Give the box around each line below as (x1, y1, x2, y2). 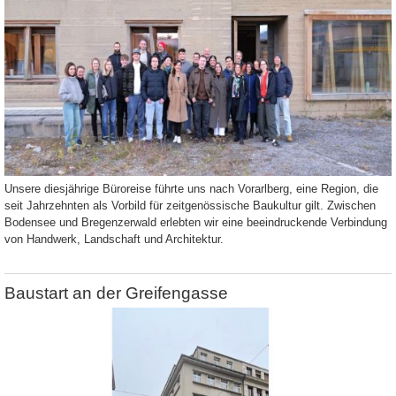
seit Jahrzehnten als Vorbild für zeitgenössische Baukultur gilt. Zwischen (4, 198, 376, 212)
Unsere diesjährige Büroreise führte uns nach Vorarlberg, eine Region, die (4, 181, 378, 195)
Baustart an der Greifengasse (4, 283, 228, 302)
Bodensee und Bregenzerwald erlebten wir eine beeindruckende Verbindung (4, 215, 387, 229)
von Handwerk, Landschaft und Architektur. (4, 232, 224, 246)
